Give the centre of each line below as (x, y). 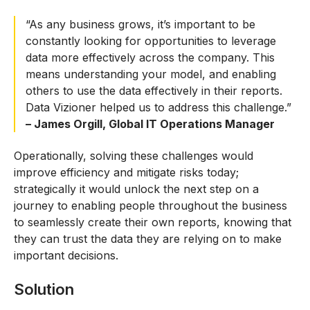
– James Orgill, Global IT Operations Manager (150, 124)
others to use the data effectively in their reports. (154, 90)
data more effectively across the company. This (150, 57)
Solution (44, 290)
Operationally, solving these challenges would (134, 155)
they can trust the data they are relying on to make (148, 238)
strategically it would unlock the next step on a (136, 189)
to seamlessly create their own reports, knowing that (153, 222)
